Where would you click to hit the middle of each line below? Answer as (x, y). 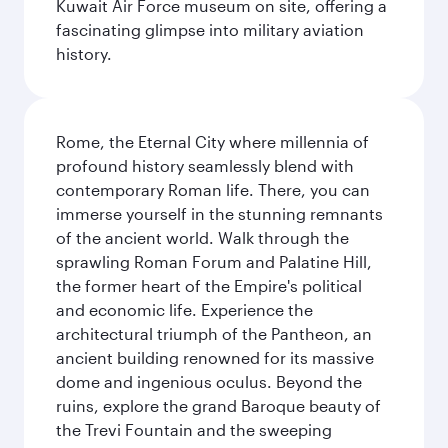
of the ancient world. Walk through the (202, 237)
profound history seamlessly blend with (205, 165)
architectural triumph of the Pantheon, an (214, 333)
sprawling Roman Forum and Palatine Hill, (214, 261)
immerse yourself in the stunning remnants (219, 213)
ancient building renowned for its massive (215, 357)
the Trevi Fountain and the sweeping (194, 429)
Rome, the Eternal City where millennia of (212, 141)
